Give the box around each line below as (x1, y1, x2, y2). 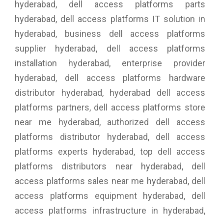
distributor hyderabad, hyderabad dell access (15, 87, 205, 98)
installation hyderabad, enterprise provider (15, 58, 205, 69)
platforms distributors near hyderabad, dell (15, 161, 205, 172)
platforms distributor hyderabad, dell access (15, 132, 205, 142)
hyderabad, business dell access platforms (15, 28, 205, 39)
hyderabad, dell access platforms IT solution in (15, 14, 205, 25)
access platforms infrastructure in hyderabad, (15, 205, 205, 216)
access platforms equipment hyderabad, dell (15, 191, 205, 201)
